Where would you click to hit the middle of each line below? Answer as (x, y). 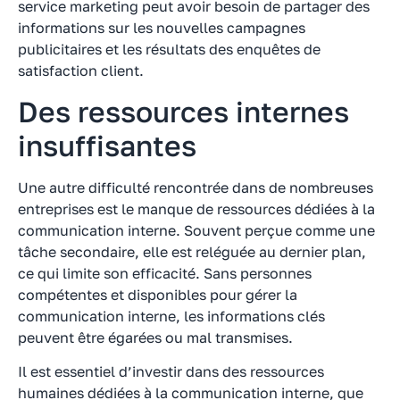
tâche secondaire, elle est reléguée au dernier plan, (192, 251)
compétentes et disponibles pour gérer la (158, 294)
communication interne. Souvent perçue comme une (196, 230)
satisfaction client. (81, 71)
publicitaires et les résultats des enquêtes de (169, 50)
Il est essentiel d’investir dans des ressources (171, 371)
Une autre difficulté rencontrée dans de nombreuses (196, 187)
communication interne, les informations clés (171, 316)
